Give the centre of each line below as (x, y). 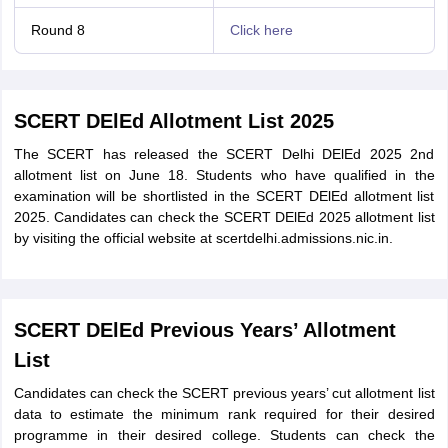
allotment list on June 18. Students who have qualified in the (224, 175)
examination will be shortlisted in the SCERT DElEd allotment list (224, 196)
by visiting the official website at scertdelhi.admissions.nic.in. (203, 238)
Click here (261, 30)
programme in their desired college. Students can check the (224, 435)
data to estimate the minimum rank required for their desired (224, 414)
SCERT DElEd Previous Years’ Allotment (204, 330)
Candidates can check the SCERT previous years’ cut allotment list (224, 393)
